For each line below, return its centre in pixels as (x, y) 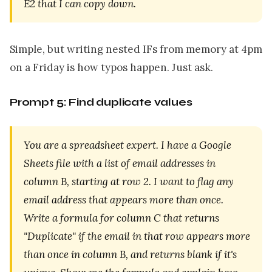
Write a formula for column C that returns (122, 218)
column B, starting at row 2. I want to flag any (129, 181)
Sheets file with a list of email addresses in (120, 163)
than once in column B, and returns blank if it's (131, 254)
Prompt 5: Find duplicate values (101, 102)
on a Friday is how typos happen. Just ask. (111, 67)
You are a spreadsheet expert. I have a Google (128, 145)
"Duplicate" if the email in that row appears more (137, 236)
